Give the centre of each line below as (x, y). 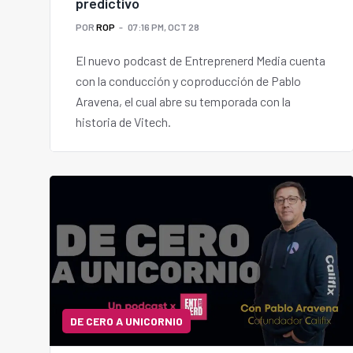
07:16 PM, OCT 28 (163, 27)
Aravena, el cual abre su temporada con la (183, 102)
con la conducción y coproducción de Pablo (188, 81)
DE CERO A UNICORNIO (126, 321)
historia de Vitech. (123, 122)
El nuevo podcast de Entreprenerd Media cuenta (201, 61)
